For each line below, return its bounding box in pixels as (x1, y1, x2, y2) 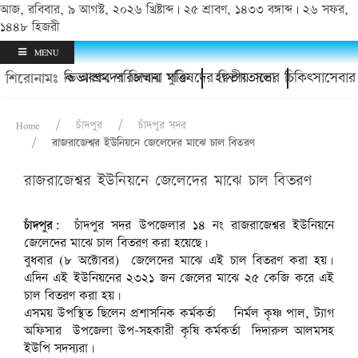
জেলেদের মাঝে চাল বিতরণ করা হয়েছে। (24, 233, 209, 253)
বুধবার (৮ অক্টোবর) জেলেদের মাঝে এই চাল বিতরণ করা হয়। (24, 251, 334, 270)
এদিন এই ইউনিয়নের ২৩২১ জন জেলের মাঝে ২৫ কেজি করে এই (24, 268, 334, 288)
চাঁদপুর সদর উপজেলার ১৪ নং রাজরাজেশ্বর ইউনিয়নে (67, 216, 334, 235)
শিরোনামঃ (6, 68, 58, 89)
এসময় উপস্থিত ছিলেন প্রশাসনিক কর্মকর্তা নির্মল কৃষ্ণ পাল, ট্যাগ (24, 304, 334, 323)
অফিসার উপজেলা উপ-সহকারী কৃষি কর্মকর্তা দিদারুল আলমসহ (24, 321, 334, 340)
